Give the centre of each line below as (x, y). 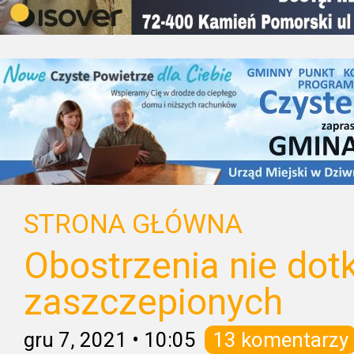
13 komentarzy (281, 340)
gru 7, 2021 (75, 340)
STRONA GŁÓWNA (133, 224)
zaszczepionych (153, 302)
